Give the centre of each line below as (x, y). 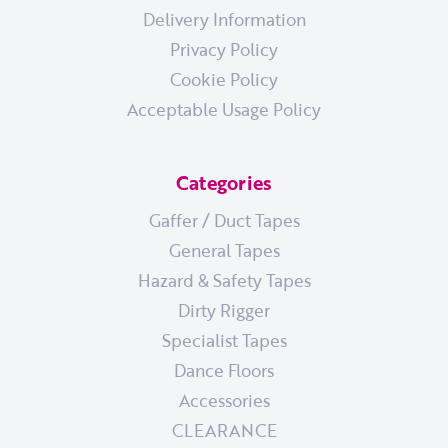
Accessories (224, 399)
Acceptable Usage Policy (224, 108)
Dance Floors (224, 369)
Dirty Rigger (224, 309)
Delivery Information (224, 18)
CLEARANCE (224, 429)
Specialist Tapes (224, 339)
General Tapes (224, 249)
